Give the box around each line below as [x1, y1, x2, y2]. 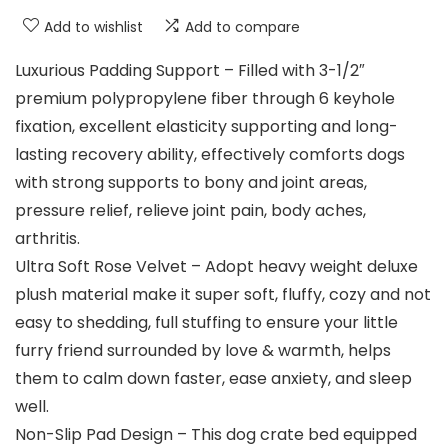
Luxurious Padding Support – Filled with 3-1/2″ [15, 59, 365, 83]
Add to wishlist [44, 17, 143, 38]
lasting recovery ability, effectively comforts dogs [15, 143, 405, 167]
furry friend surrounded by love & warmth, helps [15, 339, 391, 363]
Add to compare [185, 17, 300, 38]
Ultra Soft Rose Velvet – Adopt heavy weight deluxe [15, 255, 418, 279]
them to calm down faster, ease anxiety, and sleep [15, 367, 412, 391]
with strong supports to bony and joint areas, [15, 171, 367, 195]
